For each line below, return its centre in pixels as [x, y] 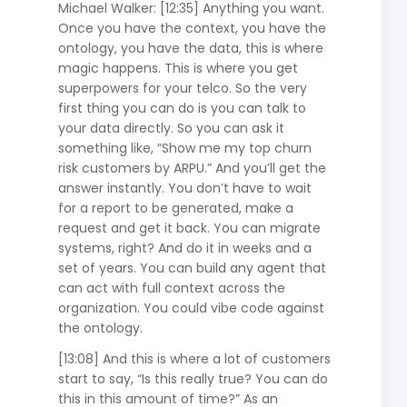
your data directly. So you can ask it [171, 128]
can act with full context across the [171, 288]
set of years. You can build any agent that [192, 268]
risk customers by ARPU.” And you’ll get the [192, 168]
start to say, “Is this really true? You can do [193, 378]
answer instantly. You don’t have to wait [184, 188]
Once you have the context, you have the [192, 28]
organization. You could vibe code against [191, 308]
